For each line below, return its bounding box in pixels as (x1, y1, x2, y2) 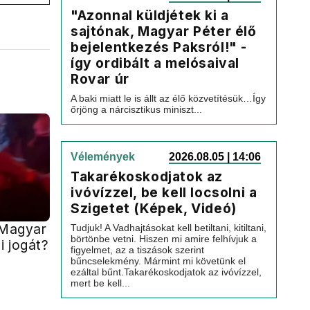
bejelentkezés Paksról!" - (71, 39, 248, 55)
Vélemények (71, 151, 135, 163)
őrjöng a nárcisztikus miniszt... (71, 104, 202, 115)
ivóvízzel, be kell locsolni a (71, 184, 257, 201)
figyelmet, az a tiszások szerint (71, 244, 204, 255)
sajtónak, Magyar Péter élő (71, 23, 257, 39)
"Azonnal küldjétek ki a (71, 7, 229, 24)
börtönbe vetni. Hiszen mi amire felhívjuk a (71, 233, 257, 244)
